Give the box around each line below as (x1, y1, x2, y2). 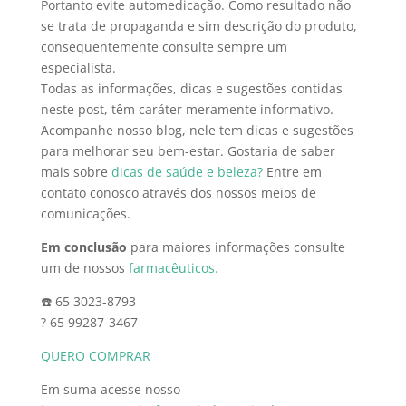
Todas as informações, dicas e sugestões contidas (40, 79, 343, 97)
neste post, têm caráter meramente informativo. (40, 100, 333, 118)
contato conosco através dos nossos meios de (40, 183, 316, 201)
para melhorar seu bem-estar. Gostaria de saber (40, 141, 335, 159)
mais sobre (40, 162, 111, 180)
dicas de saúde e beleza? (111, 162, 263, 180)
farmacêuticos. (124, 258, 218, 276)
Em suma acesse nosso (40, 380, 180, 398)
